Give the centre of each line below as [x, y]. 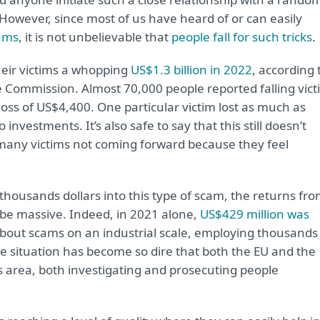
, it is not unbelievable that [95, 37]
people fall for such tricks [242, 37]
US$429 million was [255, 214]
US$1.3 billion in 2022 [191, 70]
